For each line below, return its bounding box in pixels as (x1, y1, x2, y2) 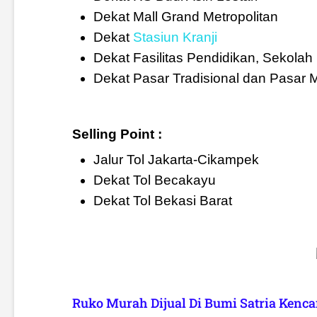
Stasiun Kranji (132, 30, 217, 45)
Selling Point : (71, 127, 162, 142)
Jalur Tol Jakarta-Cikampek (93, 152, 259, 168)
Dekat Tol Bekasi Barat (93, 193, 232, 209)
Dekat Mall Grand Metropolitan (93, 9, 278, 25)
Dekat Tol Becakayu (93, 173, 216, 188)
